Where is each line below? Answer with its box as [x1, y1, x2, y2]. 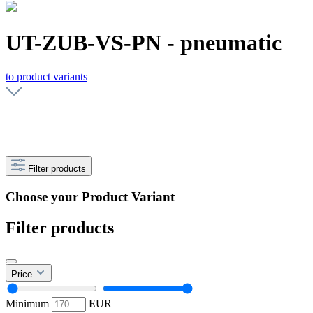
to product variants [6, 71, 87, 83]
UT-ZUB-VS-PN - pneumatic [6, 29, 282, 55]
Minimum [6, 297, 52, 310]
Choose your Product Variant [6, 189, 175, 204]
